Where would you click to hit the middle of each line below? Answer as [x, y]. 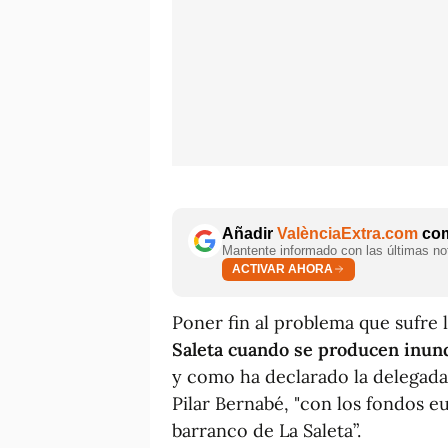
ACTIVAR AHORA [282, 269]
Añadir [249, 233]
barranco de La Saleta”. [266, 430]
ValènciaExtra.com [347, 233]
